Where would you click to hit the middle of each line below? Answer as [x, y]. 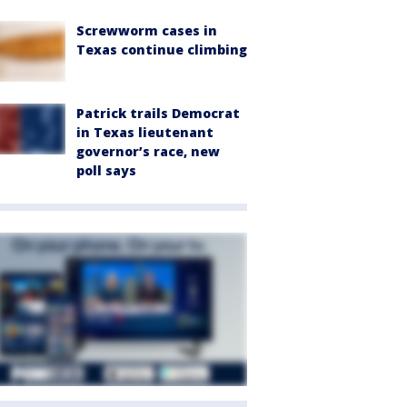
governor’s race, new [148, 152]
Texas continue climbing [162, 50]
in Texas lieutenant [145, 133]
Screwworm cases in [147, 31]
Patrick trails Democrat [158, 114]
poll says [106, 171]
